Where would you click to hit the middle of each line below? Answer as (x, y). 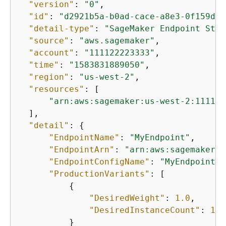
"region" (49, 77)
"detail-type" (62, 29)
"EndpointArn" (82, 150)
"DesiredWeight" (127, 198)
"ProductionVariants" (99, 174)
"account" (51, 53)
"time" (44, 65)
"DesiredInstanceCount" (145, 210)
